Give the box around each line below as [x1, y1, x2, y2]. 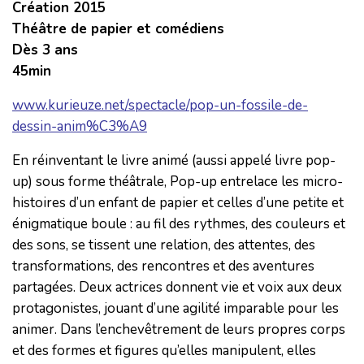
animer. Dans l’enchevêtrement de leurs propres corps [12, 319, 345, 339]
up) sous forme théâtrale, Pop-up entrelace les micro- [12, 171, 343, 191]
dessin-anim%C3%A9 [12, 116, 147, 136]
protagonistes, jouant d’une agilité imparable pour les [12, 298, 339, 318]
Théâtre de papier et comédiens [12, 19, 224, 38]
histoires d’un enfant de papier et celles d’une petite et [12, 193, 344, 212]
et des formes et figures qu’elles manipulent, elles [12, 340, 316, 360]
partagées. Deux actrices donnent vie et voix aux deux [12, 277, 342, 297]
